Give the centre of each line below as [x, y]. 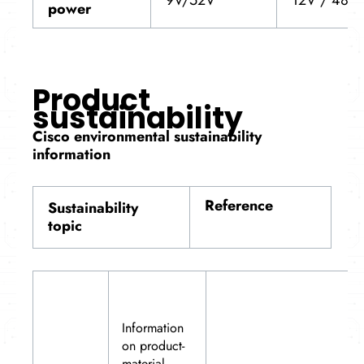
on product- [153, 345]
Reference [239, 206]
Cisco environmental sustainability [147, 136]
